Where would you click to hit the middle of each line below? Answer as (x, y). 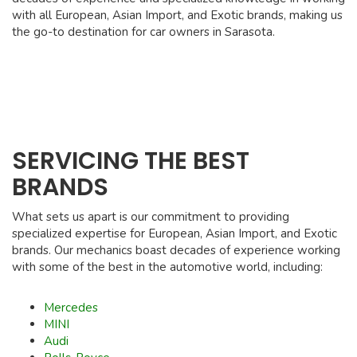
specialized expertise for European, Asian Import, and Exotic (175, 234)
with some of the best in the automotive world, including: (167, 267)
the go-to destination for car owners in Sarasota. (143, 32)
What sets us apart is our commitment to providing (151, 217)
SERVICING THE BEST (131, 161)
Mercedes (71, 308)
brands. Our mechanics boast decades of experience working (176, 251)
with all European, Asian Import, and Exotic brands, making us (177, 16)
